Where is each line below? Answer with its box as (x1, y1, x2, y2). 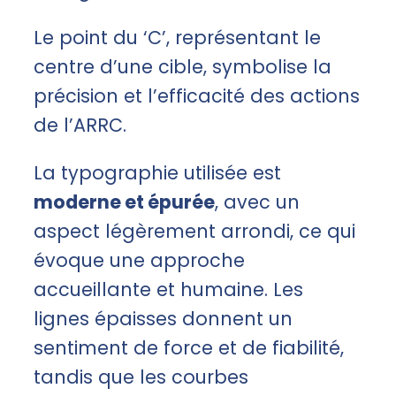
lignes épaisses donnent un (34, 305, 293, 331)
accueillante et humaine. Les (34, 276, 303, 302)
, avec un (215, 188, 300, 215)
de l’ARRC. (34, 112, 126, 138)
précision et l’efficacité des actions (34, 83, 360, 109)
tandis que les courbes (34, 363, 248, 390)
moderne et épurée (34, 188, 215, 215)
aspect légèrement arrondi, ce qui (34, 217, 355, 244)
